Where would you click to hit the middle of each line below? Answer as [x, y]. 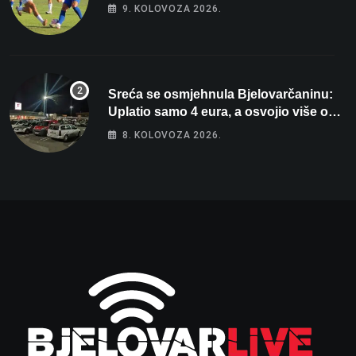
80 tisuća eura [150, 130]
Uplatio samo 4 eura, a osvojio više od [222, 112]
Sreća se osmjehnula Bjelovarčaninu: [221, 95]
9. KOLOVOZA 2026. [172, 9]
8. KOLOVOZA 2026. [172, 135]
